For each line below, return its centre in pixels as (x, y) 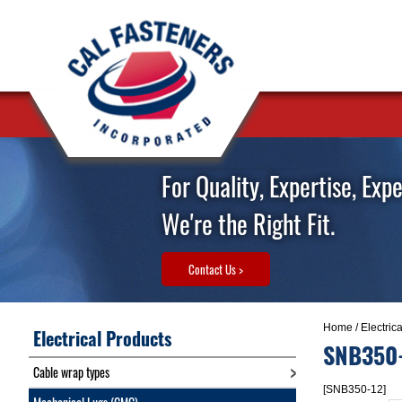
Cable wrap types (71, 372)
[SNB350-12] (354, 389)
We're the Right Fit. (248, 224)
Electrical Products (102, 338)
